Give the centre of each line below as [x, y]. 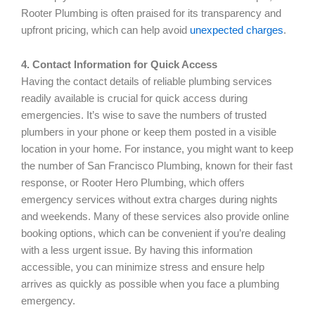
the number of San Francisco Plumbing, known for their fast [157, 166]
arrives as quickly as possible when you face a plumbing [150, 284]
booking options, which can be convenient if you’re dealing [153, 234]
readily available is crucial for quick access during [134, 99]
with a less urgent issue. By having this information [137, 251]
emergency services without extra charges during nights [149, 200]
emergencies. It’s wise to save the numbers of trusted [144, 116]
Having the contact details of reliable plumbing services [147, 82]
